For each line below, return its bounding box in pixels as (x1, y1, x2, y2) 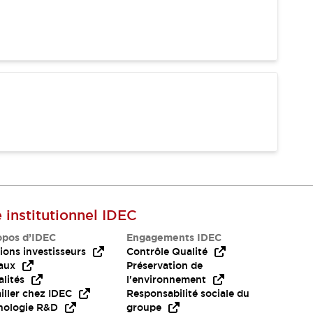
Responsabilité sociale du (126, 287, 250, 300)
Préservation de (126, 259, 203, 272)
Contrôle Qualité (126, 245, 208, 258)
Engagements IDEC (126, 231, 222, 244)
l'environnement (126, 273, 207, 286)
